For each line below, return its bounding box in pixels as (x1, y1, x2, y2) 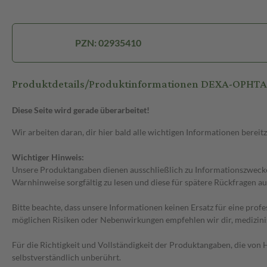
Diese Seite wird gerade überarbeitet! (12, 105, 150, 116)
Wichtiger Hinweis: (12, 152, 84, 163)
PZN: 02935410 (75, 37, 142, 49)
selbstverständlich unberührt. (12, 252, 121, 263)
